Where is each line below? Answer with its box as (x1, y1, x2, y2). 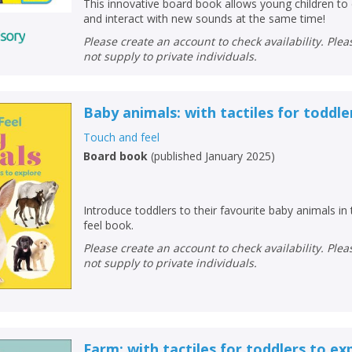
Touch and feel (83, 129, 160, 145)
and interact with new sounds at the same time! (83, 10, 326, 26)
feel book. (83, 217, 134, 233)
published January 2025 (154, 148, 272, 163)
